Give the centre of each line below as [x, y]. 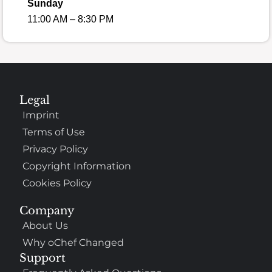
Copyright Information [77, 166]
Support [43, 258]
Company [47, 211]
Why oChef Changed [73, 243]
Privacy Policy [56, 149]
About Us [46, 226]
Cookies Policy [57, 183]
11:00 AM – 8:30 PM [70, 19]
